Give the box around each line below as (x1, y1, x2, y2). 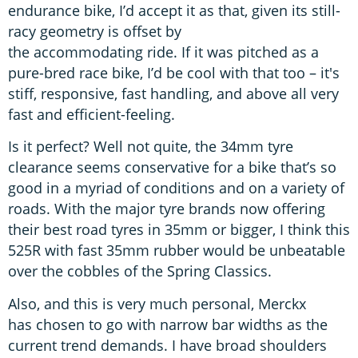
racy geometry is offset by (8, 21, 181, 41)
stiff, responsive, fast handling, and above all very (8, 83, 339, 103)
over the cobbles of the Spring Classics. (8, 261, 280, 281)
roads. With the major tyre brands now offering (8, 199, 325, 219)
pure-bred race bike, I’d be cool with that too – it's (8, 62, 340, 82)
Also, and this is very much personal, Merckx (8, 293, 306, 313)
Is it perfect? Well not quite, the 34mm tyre (8, 137, 293, 157)
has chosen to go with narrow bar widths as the (8, 314, 328, 334)
